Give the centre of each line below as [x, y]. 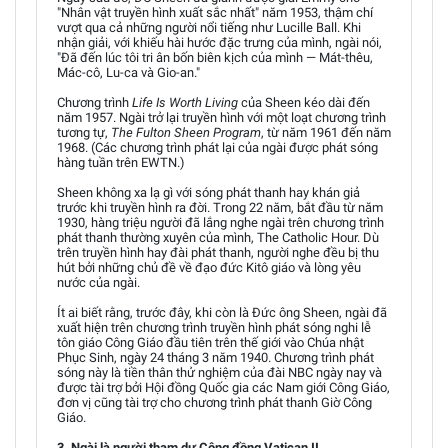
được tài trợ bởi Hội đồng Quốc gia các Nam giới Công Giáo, [223, 387]
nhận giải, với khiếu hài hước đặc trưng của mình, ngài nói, [219, 42]
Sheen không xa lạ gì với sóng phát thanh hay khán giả [208, 192]
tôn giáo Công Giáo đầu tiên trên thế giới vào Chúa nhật [210, 342]
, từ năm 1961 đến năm [326, 132]
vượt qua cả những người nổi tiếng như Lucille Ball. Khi [209, 27]
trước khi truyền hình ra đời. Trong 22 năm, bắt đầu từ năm [220, 207]
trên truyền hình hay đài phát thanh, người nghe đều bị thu [218, 252]
